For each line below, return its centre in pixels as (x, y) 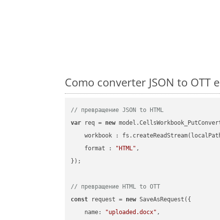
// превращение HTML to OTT (116, 187)
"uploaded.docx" (131, 212)
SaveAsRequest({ (164, 200)
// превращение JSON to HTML (117, 110)
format (95, 149)
